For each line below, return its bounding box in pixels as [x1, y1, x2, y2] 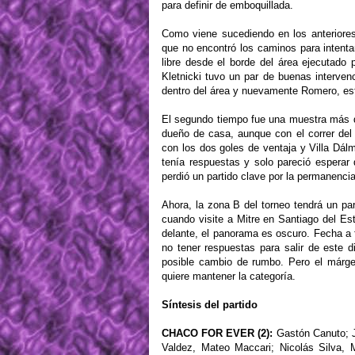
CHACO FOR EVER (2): [162, 327, 273, 340]
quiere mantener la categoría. [162, 270, 296, 283]
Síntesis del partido [162, 299, 258, 311]
